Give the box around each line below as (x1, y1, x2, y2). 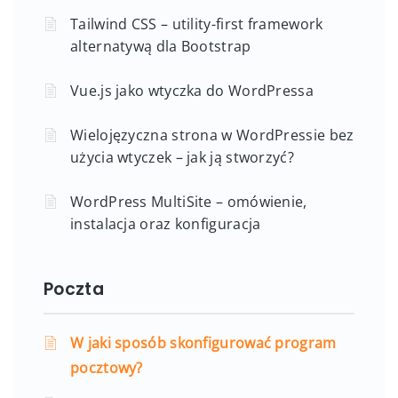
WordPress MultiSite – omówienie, (70, 191, 307, 211)
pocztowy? (70, 357, 143, 378)
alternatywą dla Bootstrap (70, 36, 251, 56)
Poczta (44, 276, 104, 301)
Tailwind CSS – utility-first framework (70, 13, 323, 34)
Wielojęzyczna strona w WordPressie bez (70, 124, 354, 145)
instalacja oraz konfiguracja (70, 213, 261, 234)
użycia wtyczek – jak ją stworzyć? (70, 147, 294, 167)
